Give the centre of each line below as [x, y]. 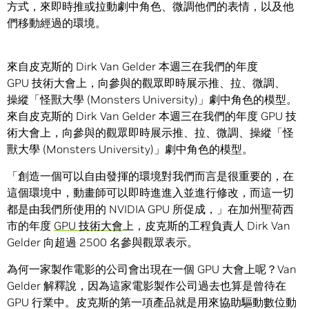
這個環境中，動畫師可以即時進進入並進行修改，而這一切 [150, 193]
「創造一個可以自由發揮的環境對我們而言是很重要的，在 [150, 176]
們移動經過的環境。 [57, 23]
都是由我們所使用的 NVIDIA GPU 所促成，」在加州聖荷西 [150, 209]
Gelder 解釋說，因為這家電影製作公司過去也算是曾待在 [147, 286]
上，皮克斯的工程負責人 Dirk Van [207, 226]
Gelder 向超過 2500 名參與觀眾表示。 [102, 242]
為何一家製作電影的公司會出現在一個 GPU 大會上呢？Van [152, 269]
